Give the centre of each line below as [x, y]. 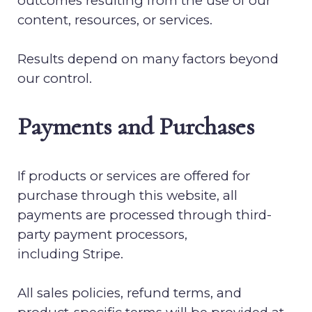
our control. [55, 78]
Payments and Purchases [136, 126]
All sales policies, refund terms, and [130, 293]
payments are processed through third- [145, 215]
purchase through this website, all [127, 195]
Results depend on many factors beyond [148, 59]
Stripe [102, 254]
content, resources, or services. [115, 20]
